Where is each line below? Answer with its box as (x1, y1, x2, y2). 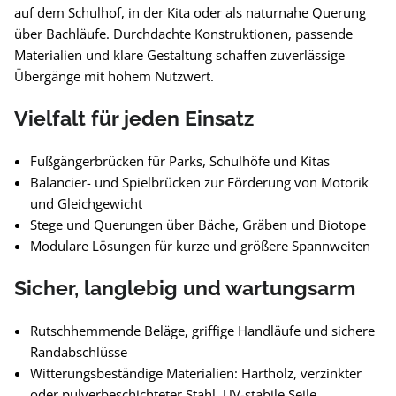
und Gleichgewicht (30, 194, 142, 212)
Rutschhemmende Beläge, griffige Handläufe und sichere (30, 322, 375, 339)
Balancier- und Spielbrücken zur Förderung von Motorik (30, 173, 369, 191)
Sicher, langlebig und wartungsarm (14, 276, 355, 300)
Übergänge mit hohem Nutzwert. (14, 67, 214, 85)
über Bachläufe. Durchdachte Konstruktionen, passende (14, 25, 353, 42)
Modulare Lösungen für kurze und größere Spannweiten (30, 237, 370, 255)
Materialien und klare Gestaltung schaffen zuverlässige (14, 46, 345, 64)
